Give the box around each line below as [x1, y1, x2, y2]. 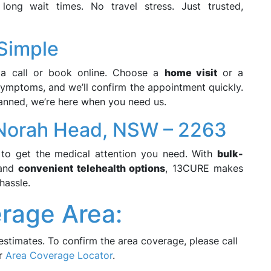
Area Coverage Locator [5, 249, 113, 261]
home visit [164, 67, 217, 79]
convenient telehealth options [18, 162, 166, 174]
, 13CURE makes [165, 162, 244, 174]
